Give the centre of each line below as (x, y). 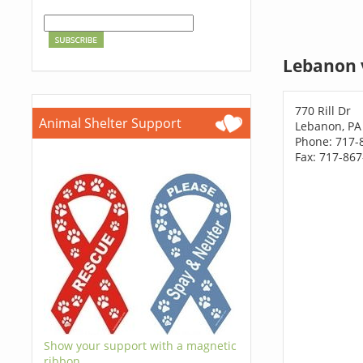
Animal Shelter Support (110, 123)
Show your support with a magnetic (140, 346)
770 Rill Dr (322, 110)
